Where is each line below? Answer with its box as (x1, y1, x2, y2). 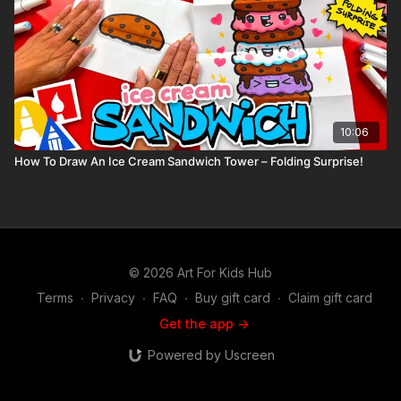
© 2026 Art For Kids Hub (129, 265, 272, 280)
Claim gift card (287, 290, 372, 305)
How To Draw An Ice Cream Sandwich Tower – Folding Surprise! (14, 153, 363, 168)
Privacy (90, 290, 135, 305)
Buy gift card (194, 290, 270, 305)
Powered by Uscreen (147, 347, 275, 363)
